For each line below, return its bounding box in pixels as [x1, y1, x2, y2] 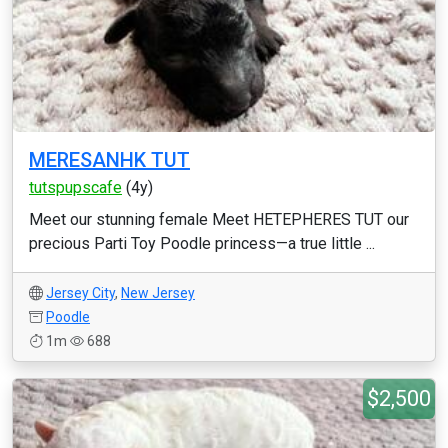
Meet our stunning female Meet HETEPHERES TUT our [29, 210, 409, 229]
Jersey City [46, 285, 115, 301]
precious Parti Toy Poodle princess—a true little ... [29, 234, 375, 253]
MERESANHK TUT [29, 148, 190, 172]
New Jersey [121, 285, 195, 301]
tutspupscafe [29, 178, 122, 197]
